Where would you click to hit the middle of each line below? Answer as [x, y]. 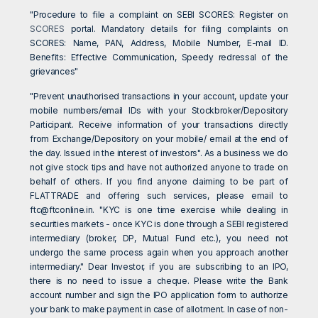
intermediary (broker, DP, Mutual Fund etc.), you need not [159, 238]
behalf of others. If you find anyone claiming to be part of [159, 182]
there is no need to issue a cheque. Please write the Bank [159, 281]
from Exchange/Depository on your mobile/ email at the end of [159, 139]
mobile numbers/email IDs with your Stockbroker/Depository [159, 111]
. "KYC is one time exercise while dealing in [190, 210]
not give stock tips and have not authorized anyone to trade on [159, 168]
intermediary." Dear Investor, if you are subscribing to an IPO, [159, 267]
